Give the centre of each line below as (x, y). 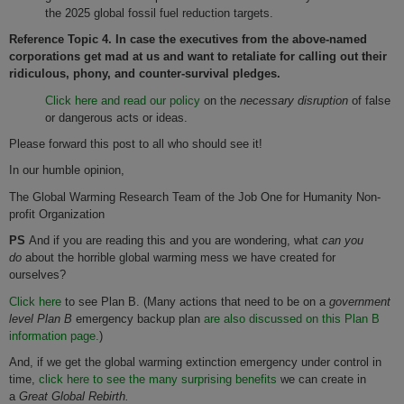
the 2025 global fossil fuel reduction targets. (159, 13)
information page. (54, 335)
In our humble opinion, (67, 170)
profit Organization (57, 214)
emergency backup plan (138, 318)
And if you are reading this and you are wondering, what (174, 241)
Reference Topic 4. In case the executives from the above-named (188, 40)
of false (369, 100)
